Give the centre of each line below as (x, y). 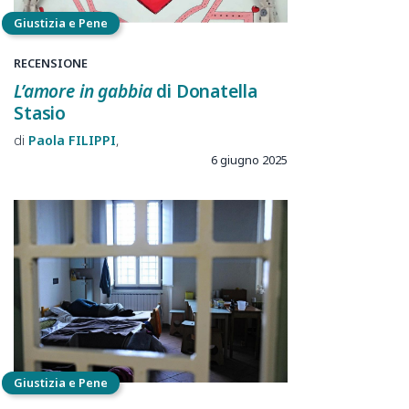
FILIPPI (92, 141)
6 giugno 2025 (249, 160)
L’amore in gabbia (83, 90)
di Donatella (204, 90)
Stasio (40, 112)
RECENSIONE (51, 63)
